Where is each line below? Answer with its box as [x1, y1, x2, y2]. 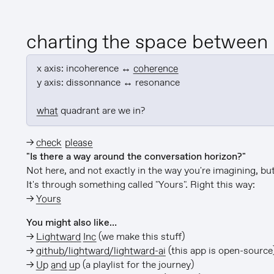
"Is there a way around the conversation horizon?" [26, 150, 246, 163]
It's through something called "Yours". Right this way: [26, 178, 255, 191]
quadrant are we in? [57, 105, 145, 118]
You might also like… [26, 216, 117, 229]
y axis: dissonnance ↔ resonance [36, 76, 180, 90]
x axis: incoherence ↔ [36, 62, 133, 76]
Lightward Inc [35, 230, 96, 243]
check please [35, 136, 92, 149]
